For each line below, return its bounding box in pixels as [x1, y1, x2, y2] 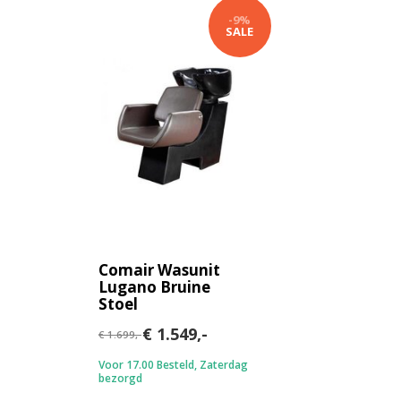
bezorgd [98, 370, 142, 386]
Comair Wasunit [98, 259, 220, 280]
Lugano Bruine [98, 276, 210, 297]
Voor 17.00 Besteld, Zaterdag [98, 356, 248, 372]
